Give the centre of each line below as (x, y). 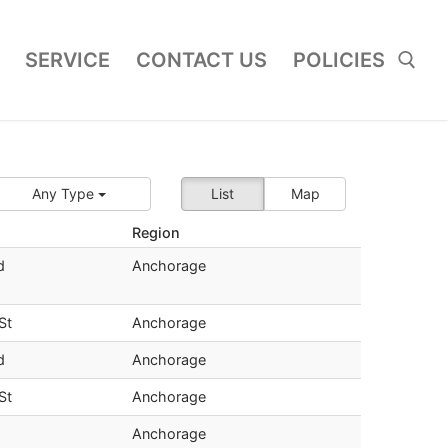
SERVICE (67, 60)
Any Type (64, 193)
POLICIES (339, 60)
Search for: (183, 144)
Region (156, 232)
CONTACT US (201, 60)
